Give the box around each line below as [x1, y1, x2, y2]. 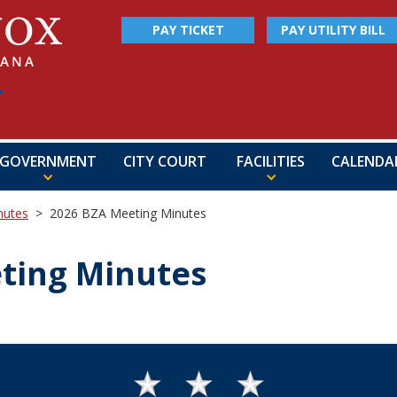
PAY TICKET [152, 21, 224, 38]
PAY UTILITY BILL [281, 21, 385, 38]
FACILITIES [237, 152, 305, 171]
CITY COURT [123, 152, 206, 171]
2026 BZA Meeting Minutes [50, 205, 206, 222]
